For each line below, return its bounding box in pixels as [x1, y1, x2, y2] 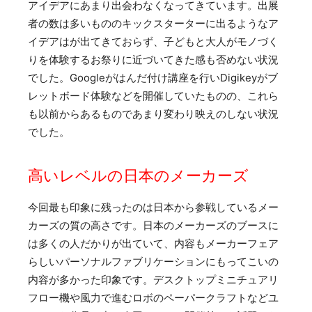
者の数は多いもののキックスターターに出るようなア [28, 16, 279, 30]
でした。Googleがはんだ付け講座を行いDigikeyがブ [28, 70, 278, 84]
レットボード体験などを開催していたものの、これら [28, 88, 279, 102]
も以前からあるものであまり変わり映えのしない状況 [28, 107, 279, 120]
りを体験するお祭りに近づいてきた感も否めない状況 [28, 52, 279, 66]
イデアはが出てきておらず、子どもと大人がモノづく [28, 34, 279, 48]
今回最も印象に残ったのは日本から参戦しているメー [28, 200, 279, 214]
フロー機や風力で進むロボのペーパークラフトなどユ [28, 290, 279, 304]
